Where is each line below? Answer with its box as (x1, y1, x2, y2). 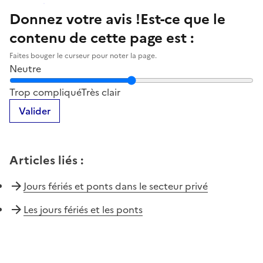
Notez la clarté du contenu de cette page (9, 75, 195, 89)
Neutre (9, 61, 41, 76)
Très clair (81, 85, 120, 99)
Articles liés (9, 151, 77, 169)
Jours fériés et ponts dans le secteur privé (23, 178, 208, 193)
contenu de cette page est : (9, 27, 194, 49)
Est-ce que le (140, 8, 225, 30)
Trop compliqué (9, 85, 81, 99)
